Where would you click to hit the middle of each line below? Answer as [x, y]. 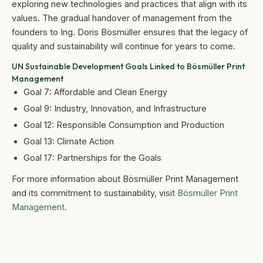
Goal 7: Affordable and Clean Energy [95, 92]
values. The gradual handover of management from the [122, 18]
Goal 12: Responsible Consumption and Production [124, 125]
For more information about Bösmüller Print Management [125, 179]
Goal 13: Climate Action [69, 141]
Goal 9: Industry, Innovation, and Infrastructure [115, 109]
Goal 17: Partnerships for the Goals [92, 158]
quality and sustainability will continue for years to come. [124, 46]
